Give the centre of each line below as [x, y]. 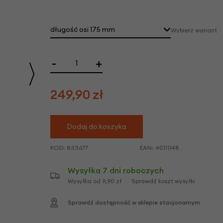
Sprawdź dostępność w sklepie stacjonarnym [134, 202]
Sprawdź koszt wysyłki [163, 181]
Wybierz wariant [194, 30]
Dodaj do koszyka [97, 126]
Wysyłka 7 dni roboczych [116, 170]
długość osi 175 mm [83, 29]
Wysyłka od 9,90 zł [95, 181]
